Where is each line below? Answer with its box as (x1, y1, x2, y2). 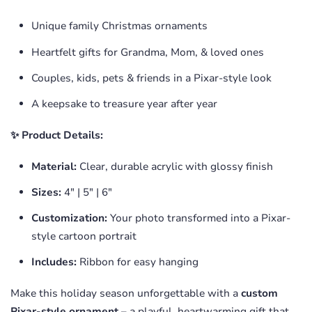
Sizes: (31, 185, 61, 199)
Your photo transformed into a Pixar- (107, 211, 290, 225)
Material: (31, 159, 77, 173)
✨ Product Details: (10, 127, 103, 142)
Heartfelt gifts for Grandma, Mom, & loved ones (31, 45, 264, 59)
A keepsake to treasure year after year (31, 97, 217, 111)
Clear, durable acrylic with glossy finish (77, 159, 273, 173)
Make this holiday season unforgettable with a (10, 286, 241, 300)
